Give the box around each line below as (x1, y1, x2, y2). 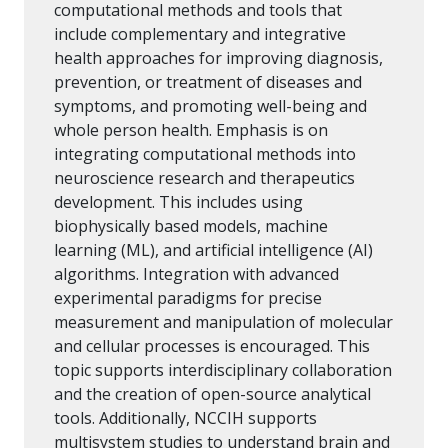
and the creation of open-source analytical (54, 383, 371, 406)
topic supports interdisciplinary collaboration (54, 359, 392, 382)
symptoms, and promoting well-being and (54, 95, 367, 118)
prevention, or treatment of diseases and (54, 71, 362, 94)
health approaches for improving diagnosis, (54, 47, 383, 70)
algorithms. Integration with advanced (54, 263, 339, 286)
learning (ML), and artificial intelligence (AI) (54, 239, 373, 262)
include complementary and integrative (54, 23, 346, 46)
